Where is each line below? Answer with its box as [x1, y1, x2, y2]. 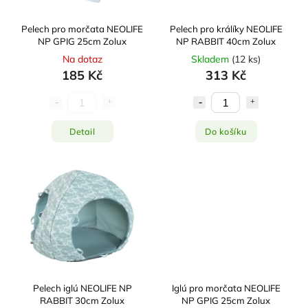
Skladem [191, 53, 232, 66]
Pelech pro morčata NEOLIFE [21, 23, 143, 35]
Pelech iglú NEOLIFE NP [32, 283, 132, 294]
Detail [69, 125, 95, 137]
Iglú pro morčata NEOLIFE [171, 283, 280, 294]
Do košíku [205, 125, 247, 137]
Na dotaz [62, 53, 102, 66]
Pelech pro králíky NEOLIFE [169, 23, 283, 35]
